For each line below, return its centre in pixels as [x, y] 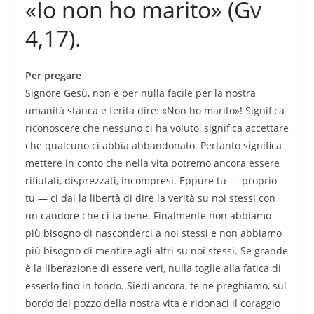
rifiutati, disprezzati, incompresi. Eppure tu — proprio [151, 180]
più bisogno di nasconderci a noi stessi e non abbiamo [153, 233]
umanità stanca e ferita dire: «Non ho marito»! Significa [155, 110]
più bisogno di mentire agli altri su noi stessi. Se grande [157, 250]
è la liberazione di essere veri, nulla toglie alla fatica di [153, 268]
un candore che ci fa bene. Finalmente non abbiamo [148, 215]
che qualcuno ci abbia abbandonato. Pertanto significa [153, 145]
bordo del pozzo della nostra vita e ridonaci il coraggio [153, 303]
